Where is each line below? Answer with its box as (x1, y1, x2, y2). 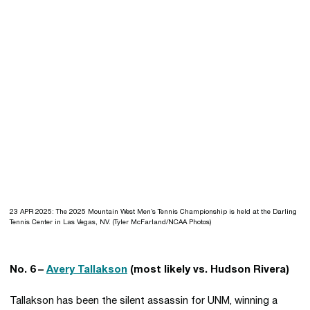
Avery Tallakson (46, 265, 127, 275)
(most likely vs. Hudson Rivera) (127, 265, 289, 275)
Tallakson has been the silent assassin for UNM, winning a (10, 296, 277, 306)
